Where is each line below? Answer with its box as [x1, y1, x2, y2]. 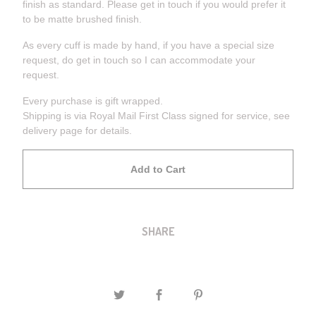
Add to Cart [130, 163, 186, 175]
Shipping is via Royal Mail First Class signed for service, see [23, 110, 290, 121]
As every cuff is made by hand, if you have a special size [23, 39, 274, 51]
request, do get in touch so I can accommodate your [23, 54, 255, 66]
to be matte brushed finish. [23, 13, 142, 25]
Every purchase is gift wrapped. [23, 95, 163, 107]
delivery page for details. [23, 125, 132, 136]
